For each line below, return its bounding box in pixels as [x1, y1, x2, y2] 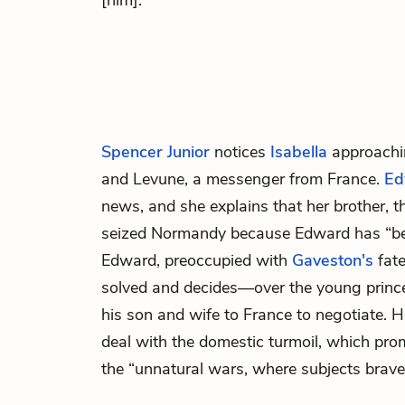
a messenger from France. [193, 168, 384, 190]
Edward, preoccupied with [101, 250, 292, 271]
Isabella [270, 141, 327, 163]
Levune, [133, 168, 193, 190]
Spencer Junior [101, 141, 210, 163]
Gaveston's [292, 250, 373, 271]
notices [210, 141, 270, 163]
